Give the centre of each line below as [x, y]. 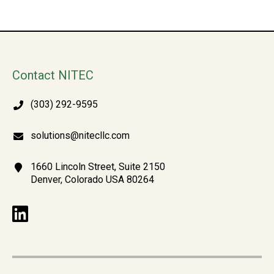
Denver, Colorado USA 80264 [92, 179]
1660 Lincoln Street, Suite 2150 [98, 166]
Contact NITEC [53, 75]
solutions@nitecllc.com [80, 135]
